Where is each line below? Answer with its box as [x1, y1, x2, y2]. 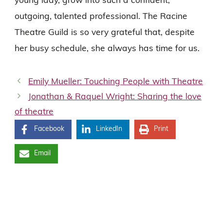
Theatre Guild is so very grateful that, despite [15, 29, 195, 37]
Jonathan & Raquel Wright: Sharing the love [28, 92, 202, 101]
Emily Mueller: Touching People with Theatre [28, 77, 203, 86]
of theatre [15, 108, 54, 116]
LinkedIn [96, 125, 122, 133]
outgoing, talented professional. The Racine [15, 13, 187, 21]
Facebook [34, 125, 64, 133]
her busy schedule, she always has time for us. [15, 45, 200, 54]
